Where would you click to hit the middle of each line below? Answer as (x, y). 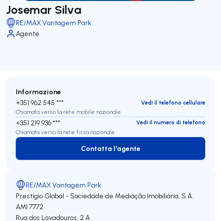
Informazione (38, 92)
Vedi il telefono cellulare (173, 102)
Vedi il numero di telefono (171, 122)
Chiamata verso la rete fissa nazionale (65, 132)
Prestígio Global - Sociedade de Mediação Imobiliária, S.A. (105, 196)
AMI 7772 (30, 207)
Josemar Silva (44, 9)
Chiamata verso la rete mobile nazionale (68, 112)
